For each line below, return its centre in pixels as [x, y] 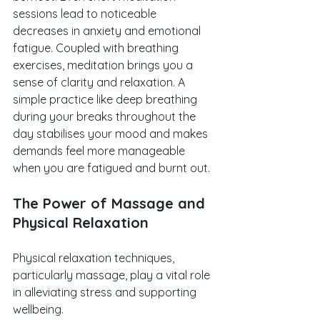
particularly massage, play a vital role [113, 275]
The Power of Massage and [111, 204]
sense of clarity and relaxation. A [100, 82]
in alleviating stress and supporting [106, 292]
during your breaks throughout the [106, 117]
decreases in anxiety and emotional [108, 31]
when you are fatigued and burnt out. [111, 168]
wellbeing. [40, 310]
